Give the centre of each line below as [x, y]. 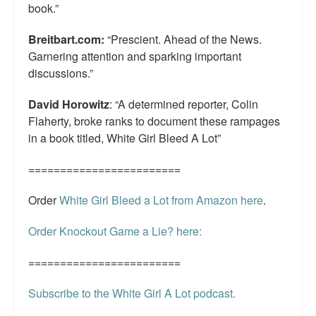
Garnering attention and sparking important [135, 56]
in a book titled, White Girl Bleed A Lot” [124, 138]
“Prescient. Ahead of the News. [183, 39]
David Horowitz [69, 104]
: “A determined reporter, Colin [184, 104]
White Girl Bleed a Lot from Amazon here [160, 200]
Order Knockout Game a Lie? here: [115, 231]
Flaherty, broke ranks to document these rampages [154, 121]
